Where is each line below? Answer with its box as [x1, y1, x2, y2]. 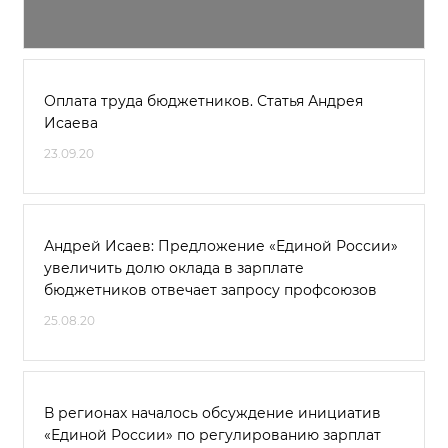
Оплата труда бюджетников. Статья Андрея [44, 92, 363, 110]
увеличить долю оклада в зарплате [44, 259, 304, 277]
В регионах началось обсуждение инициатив [44, 404, 381, 422]
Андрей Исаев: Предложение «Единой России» [44, 237, 398, 255]
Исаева [44, 114, 98, 132]
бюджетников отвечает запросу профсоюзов [44, 281, 377, 299]
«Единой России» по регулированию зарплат [44, 426, 381, 444]
